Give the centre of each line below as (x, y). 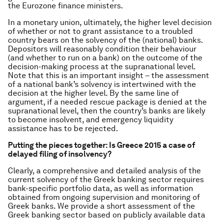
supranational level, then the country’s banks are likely (107, 111)
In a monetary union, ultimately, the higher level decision (110, 22)
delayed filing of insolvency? (60, 154)
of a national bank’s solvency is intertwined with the (102, 84)
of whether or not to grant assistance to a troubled (100, 31)
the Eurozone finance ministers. (66, 6)
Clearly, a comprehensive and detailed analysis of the (104, 171)
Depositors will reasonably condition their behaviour (102, 49)
